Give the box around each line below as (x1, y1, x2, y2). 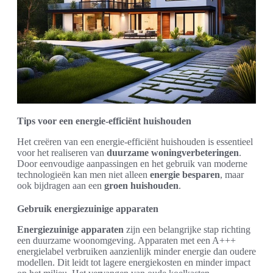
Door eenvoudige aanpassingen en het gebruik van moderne (17, 158, 247, 169)
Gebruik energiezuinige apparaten (17, 203, 158, 214)
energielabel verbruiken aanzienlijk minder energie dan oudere (17, 246, 256, 257)
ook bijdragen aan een (17, 180, 104, 191)
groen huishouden (104, 180, 179, 191)
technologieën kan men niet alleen (17, 169, 150, 180)
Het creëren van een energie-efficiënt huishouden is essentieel (17, 136, 253, 147)
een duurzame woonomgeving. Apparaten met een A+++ (17, 235, 236, 246)
